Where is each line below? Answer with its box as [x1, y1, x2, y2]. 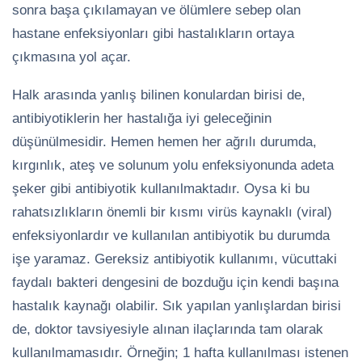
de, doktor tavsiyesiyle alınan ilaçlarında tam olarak [12, 322, 323, 336]
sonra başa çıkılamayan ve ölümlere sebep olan [12, 2, 301, 17]
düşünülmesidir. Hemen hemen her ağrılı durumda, [12, 134, 317, 149]
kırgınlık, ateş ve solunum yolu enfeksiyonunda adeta [12, 158, 334, 172]
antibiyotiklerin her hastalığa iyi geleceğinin [12, 111, 271, 125]
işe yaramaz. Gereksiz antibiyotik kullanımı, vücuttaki [12, 251, 337, 266]
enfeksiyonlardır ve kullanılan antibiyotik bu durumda [12, 228, 330, 242]
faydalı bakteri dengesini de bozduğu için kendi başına [12, 275, 339, 289]
